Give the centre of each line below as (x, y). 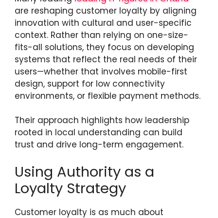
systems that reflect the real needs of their (106, 59)
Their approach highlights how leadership (102, 120)
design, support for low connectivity (90, 83)
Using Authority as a (84, 172)
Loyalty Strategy (70, 188)
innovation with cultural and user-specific (103, 23)
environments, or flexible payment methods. (109, 96)
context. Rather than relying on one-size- (101, 35)
